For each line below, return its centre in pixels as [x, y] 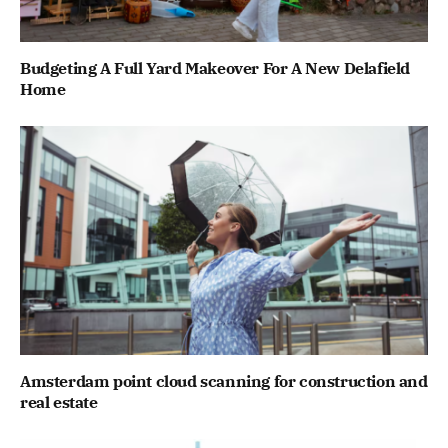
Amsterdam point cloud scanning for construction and [224, 381]
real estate [59, 402]
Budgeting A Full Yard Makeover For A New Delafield [215, 68]
